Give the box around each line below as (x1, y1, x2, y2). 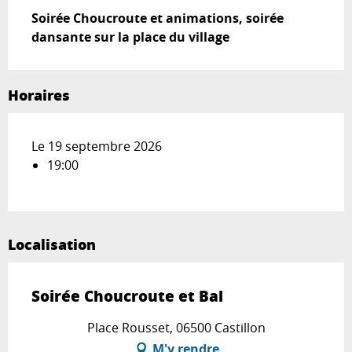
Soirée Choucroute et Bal (31, 284, 223, 306)
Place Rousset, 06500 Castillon (86, 318, 266, 336)
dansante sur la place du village (31, 27, 229, 46)
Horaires (8, 84, 70, 105)
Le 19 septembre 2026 (31, 137, 162, 155)
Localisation (8, 233, 96, 255)
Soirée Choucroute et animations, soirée (31, 9, 284, 27)
